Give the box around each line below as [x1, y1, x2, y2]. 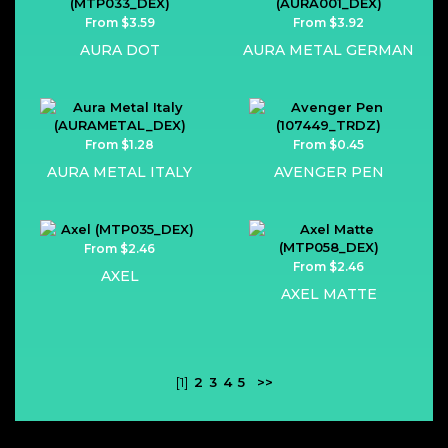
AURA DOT [79, 41, 160, 59]
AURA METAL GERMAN [243, 41, 414, 59]
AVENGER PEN [273, 163, 384, 181]
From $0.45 [293, 137, 364, 152]
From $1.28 [85, 137, 154, 152]
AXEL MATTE [280, 285, 377, 303]
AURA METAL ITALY [47, 163, 192, 181]
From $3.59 [84, 15, 155, 30]
